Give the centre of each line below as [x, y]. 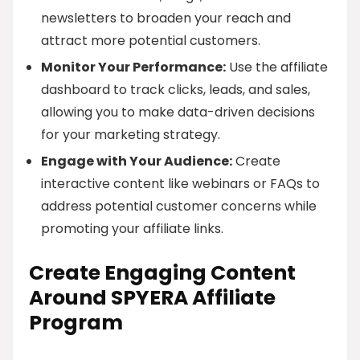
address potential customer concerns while [179, 206]
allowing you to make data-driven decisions [178, 112]
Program [76, 323]
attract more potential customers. [151, 41]
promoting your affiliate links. [132, 229]
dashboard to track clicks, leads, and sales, [176, 90]
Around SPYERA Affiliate [152, 298]
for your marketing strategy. [131, 135]
